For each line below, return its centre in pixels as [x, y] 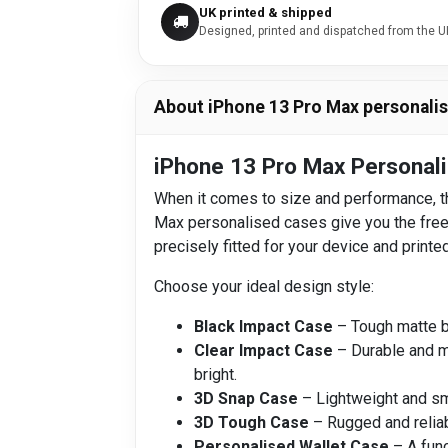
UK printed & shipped [265, 12]
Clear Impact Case [263, 350]
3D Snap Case [246, 398]
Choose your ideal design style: [264, 286]
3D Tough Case [251, 422]
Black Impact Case [263, 326]
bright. [215, 374]
